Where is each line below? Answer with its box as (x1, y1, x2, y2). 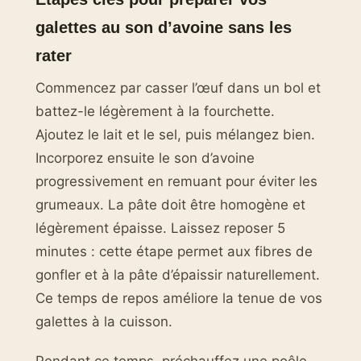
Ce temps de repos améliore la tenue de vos (35, 289, 322, 306)
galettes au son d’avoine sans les (35, 18, 292, 37)
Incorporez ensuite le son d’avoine (35, 149, 255, 166)
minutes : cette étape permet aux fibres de (35, 243, 313, 259)
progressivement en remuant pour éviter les (35, 172, 317, 189)
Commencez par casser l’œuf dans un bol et (35, 79, 321, 96)
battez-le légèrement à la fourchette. (35, 102, 275, 119)
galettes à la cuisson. (35, 313, 172, 330)
